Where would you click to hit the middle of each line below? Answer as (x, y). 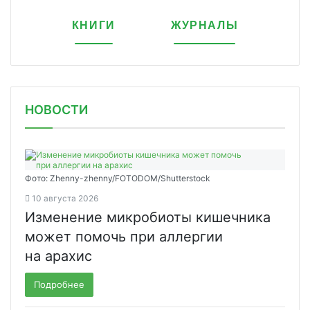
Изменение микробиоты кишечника (148, 217)
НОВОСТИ (56, 109)
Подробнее (59, 284)
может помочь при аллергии (124, 236)
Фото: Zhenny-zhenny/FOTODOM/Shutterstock (118, 178)
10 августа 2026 (65, 198)
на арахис (58, 256)
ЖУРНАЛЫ (204, 25)
